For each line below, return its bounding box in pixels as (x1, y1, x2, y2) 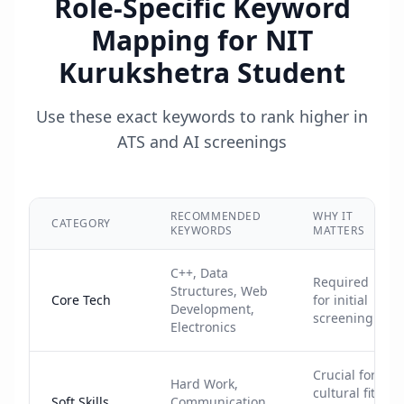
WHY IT (313, 208, 353, 224)
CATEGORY (51, 216, 111, 231)
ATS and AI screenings (117, 131, 287, 152)
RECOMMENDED (170, 208, 262, 224)
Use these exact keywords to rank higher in (36, 106, 368, 127)
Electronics (170, 318, 236, 335)
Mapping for (91, 22, 265, 59)
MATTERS (313, 223, 365, 238)
